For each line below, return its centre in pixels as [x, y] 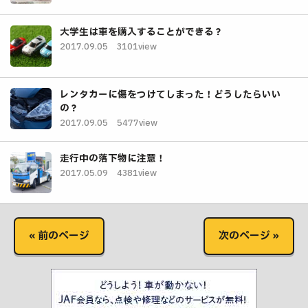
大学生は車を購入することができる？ [142, 32]
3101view [137, 46]
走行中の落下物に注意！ [113, 158]
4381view [137, 173]
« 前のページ [59, 236]
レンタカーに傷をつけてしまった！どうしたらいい [170, 95]
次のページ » [249, 236]
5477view [137, 123]
